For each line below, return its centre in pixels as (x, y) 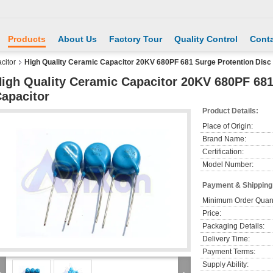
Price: (212, 213)
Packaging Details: (233, 226)
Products (27, 39)
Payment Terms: (229, 252)
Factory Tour (136, 39)
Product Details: (230, 111)
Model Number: (228, 165)
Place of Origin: (228, 126)
